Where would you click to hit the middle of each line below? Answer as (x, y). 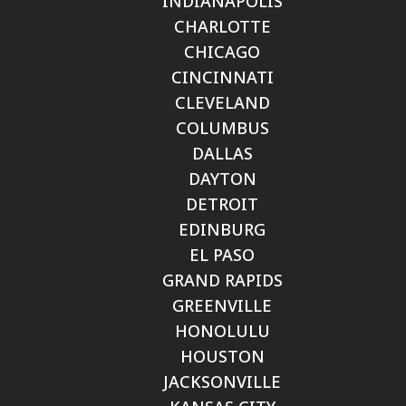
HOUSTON (222, 356)
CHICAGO (222, 52)
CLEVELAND (222, 102)
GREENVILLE (222, 305)
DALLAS (222, 153)
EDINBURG (222, 229)
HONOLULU (222, 331)
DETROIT (222, 204)
